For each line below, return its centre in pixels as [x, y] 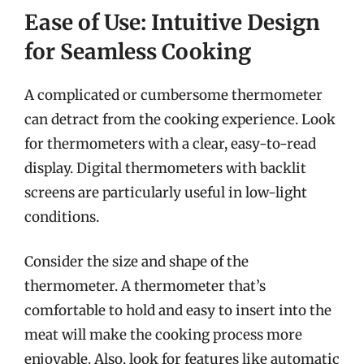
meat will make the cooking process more [163, 335]
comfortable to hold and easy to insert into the [178, 310]
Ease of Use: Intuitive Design [172, 22]
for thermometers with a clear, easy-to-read [170, 143]
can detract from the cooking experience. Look [180, 119]
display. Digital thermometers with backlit [165, 168]
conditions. [62, 217]
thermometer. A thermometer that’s [145, 286]
